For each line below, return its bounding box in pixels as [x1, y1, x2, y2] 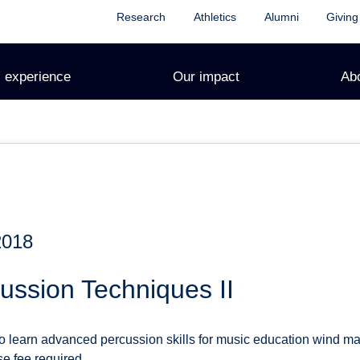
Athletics [193, 10, 236, 23]
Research [116, 10, 166, 23]
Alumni [264, 10, 299, 23]
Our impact [172, 68, 239, 84]
